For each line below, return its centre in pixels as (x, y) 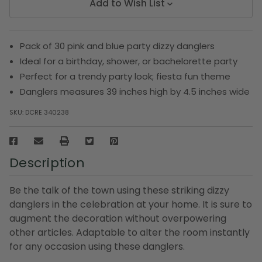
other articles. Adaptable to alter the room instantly (130, 232)
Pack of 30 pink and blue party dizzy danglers (118, 46)
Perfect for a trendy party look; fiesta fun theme (125, 76)
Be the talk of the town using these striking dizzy (119, 190)
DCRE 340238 (47, 112)
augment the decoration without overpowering (118, 218)
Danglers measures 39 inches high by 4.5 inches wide (135, 91)
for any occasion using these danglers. (97, 246)
